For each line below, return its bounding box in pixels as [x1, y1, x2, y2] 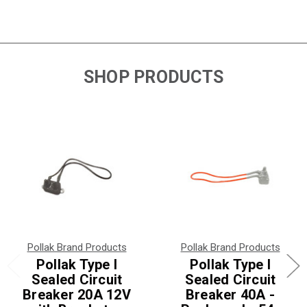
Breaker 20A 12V [23, 286, 131, 303]
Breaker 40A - [185, 286, 275, 303]
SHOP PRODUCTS [83, 66, 224, 87]
